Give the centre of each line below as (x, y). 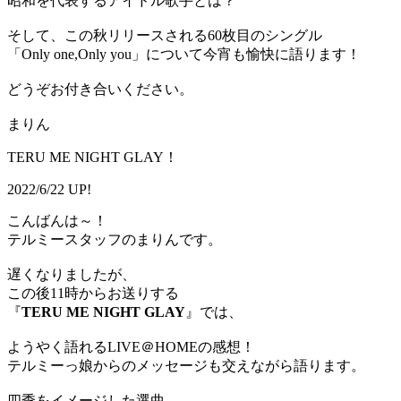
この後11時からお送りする (93, 294)
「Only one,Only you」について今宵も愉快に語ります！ (184, 55)
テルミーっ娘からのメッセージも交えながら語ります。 (186, 366)
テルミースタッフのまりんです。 (115, 240)
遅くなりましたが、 (72, 275)
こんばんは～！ (57, 221)
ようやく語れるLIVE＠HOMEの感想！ (131, 347)
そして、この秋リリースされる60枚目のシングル (165, 36)
